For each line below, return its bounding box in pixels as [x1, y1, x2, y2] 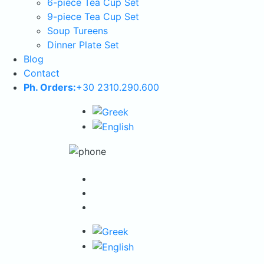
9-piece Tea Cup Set [47, 11, 139, 22]
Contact [24, 67, 60, 79]
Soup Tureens [47, 25, 108, 37]
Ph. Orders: [24, 81, 76, 93]
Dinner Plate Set [47, 39, 119, 51]
